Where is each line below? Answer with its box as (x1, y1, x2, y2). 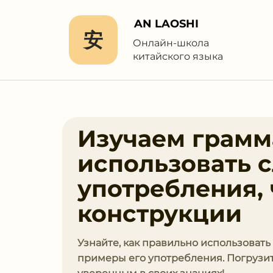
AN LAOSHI (134, 17, 199, 30)
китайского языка (133, 51, 223, 62)
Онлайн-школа (133, 37, 209, 49)
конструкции (77, 199, 242, 228)
